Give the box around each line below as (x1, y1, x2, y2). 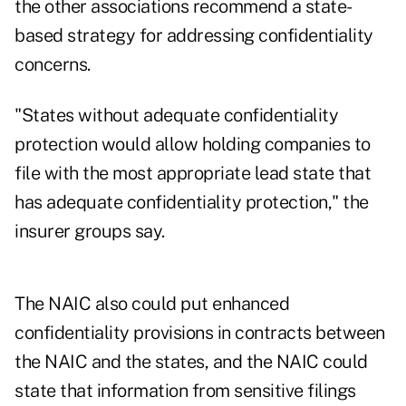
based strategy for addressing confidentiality (14, 24, 373, 47)
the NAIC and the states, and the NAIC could (14, 351, 368, 373)
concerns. (14, 53, 91, 76)
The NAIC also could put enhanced (14, 293, 289, 315)
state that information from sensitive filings (14, 380, 356, 402)
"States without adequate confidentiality (14, 104, 338, 127)
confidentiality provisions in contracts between (14, 322, 385, 344)
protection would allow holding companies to (14, 133, 371, 156)
